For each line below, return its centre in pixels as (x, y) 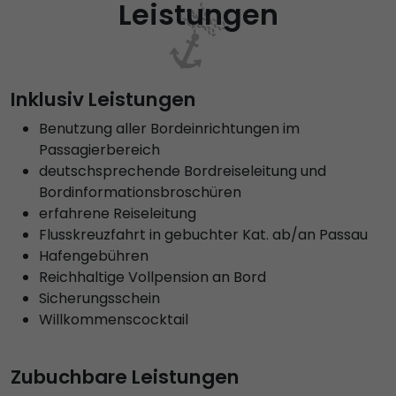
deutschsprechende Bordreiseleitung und (183, 171)
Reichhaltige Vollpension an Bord (152, 278)
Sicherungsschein (99, 299)
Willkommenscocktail (114, 320)
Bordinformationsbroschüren (140, 193)
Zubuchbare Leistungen (125, 377)
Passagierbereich (99, 150)
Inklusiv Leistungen (103, 100)
